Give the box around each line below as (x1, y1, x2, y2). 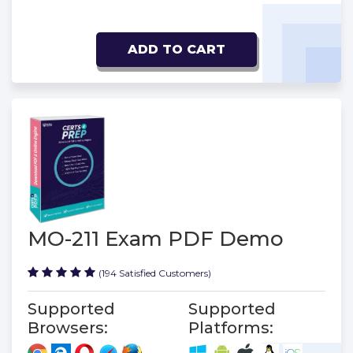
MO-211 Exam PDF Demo (28, 225, 284, 251)
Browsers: (28, 318, 108, 337)
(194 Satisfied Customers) (98, 266, 211, 279)
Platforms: (188, 318, 273, 337)
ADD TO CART (128, 42, 225, 58)
